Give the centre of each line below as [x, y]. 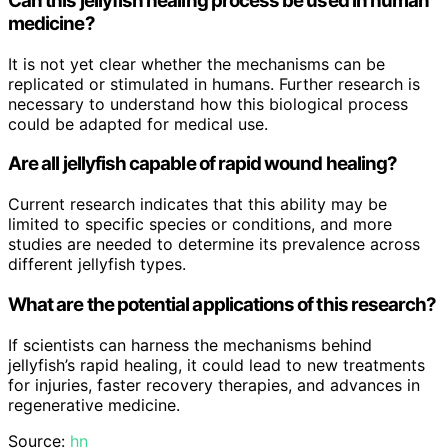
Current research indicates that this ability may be [197, 204]
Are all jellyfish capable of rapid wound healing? [203, 164]
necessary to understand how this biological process [208, 103]
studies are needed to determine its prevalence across [214, 244]
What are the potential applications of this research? [222, 304]
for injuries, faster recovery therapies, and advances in [214, 384]
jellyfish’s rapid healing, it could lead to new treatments [216, 364]
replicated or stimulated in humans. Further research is [214, 83]
